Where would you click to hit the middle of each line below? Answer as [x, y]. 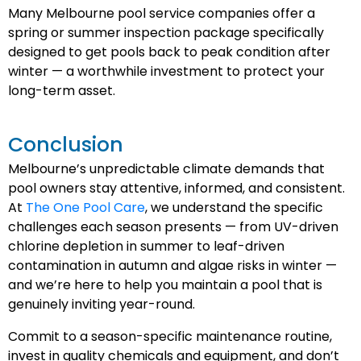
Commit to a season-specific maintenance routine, [170, 336]
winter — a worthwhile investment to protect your [166, 71]
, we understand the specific [234, 207]
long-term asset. [62, 91]
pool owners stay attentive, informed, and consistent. [176, 188]
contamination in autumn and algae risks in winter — [172, 266]
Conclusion [66, 145]
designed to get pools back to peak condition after [169, 52]
